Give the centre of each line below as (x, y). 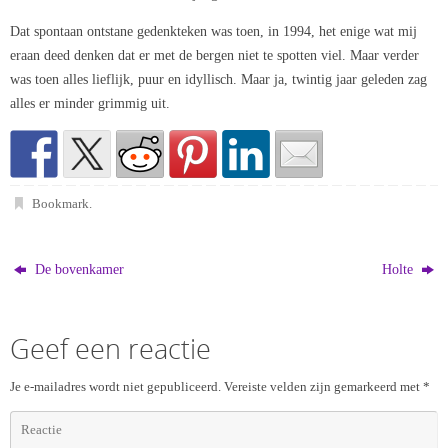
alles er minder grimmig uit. (90, 103)
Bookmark (60, 204)
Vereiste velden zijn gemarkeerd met (323, 387)
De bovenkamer (78, 269)
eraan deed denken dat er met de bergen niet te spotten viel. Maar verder (214, 55)
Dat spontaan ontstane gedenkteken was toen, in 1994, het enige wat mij (213, 31)
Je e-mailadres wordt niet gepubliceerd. (115, 387)
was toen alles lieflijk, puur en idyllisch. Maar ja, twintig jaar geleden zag (218, 79)
